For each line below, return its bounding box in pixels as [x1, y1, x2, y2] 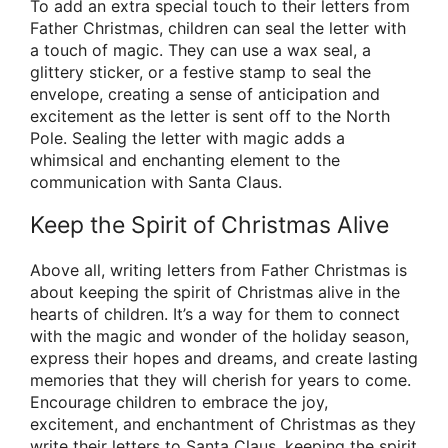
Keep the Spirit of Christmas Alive [30, 211, 389, 240]
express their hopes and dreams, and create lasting [30, 348, 418, 369]
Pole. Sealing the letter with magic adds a [30, 128, 345, 149]
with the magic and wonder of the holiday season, [30, 326, 409, 347]
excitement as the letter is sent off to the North [30, 106, 390, 127]
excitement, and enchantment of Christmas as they [30, 414, 416, 435]
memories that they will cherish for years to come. [30, 370, 411, 391]
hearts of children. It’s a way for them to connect [30, 304, 400, 325]
